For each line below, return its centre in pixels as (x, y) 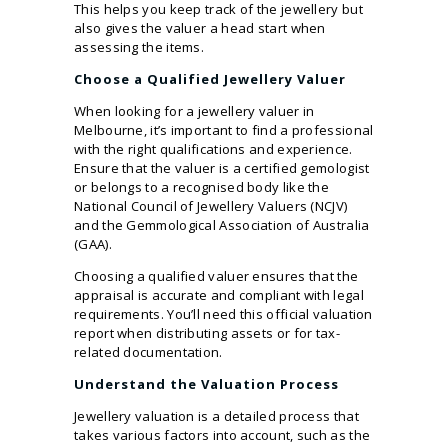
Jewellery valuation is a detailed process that (216, 415)
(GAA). (93, 243)
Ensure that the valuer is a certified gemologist (222, 167)
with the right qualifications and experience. (213, 148)
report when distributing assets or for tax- (207, 332)
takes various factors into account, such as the (222, 434)
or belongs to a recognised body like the (202, 186)
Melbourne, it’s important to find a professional (224, 129)
